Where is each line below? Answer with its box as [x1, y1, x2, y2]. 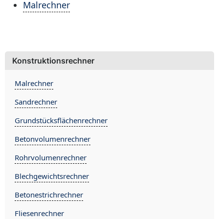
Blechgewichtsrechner [15, 171, 89, 181]
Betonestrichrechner [15, 190, 83, 199]
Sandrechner [15, 97, 57, 107]
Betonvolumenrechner [15, 134, 90, 144]
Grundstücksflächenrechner [15, 115, 108, 125]
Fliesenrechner [15, 208, 64, 218]
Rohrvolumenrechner [15, 153, 87, 162]
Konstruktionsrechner [12, 56, 94, 66]
